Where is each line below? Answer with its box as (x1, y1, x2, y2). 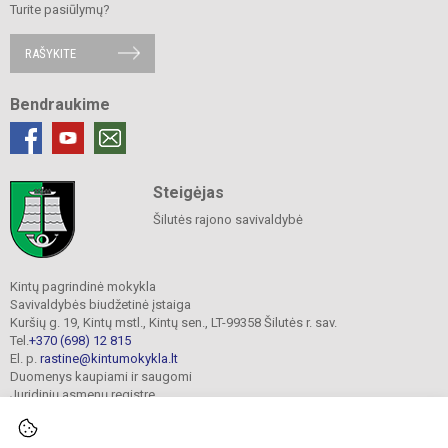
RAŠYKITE (25, 45, 76, 61)
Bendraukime (10, 94, 110, 114)
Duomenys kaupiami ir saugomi (10, 368, 192, 384)
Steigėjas (152, 182, 224, 202)
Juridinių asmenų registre (10, 386, 155, 402)
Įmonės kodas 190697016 (10, 404, 160, 420)
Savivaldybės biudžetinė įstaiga (10, 296, 191, 312)
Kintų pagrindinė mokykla (10, 278, 156, 294)
